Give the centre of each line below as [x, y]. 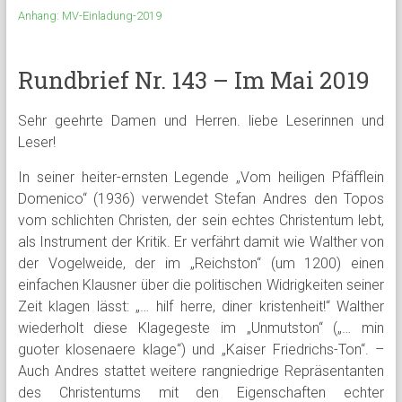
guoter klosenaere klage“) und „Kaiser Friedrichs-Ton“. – [201, 350]
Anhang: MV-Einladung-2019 [89, 16]
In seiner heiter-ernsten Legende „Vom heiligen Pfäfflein [201, 177]
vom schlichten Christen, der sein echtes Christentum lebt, [201, 220]
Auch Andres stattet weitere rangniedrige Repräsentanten [201, 371]
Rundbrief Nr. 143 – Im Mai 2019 [193, 80]
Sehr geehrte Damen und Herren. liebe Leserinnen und [201, 121]
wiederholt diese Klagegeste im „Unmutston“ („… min [201, 328]
